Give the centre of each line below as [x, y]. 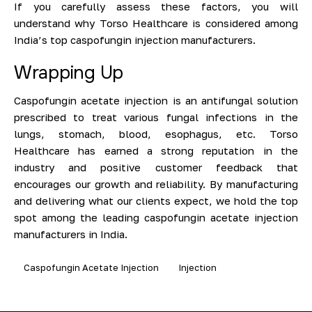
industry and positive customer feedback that [156, 167]
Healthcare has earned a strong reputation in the [156, 150]
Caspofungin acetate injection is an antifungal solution [156, 100]
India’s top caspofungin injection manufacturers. [135, 40]
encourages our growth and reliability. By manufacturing [156, 184]
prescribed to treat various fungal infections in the [156, 117]
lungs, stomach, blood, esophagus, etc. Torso [156, 133]
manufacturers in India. [71, 234]
